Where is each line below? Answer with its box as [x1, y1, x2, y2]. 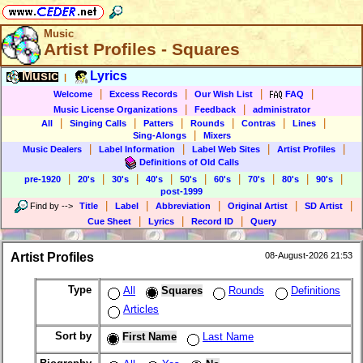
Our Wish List [194, 88, 253, 99]
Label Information [98, 144, 175, 154]
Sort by [55, 330, 95, 343]
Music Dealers [22, 144, 82, 154]
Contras [241, 118, 275, 128]
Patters [143, 118, 173, 128]
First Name [122, 331, 177, 344]
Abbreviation [155, 200, 211, 211]
